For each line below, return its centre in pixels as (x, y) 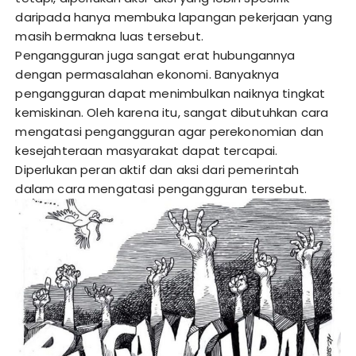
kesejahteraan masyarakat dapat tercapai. (147, 151)
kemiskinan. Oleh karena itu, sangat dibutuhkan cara (172, 113)
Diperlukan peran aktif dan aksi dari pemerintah (157, 170)
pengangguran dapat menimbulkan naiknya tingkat (170, 94)
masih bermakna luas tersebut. (109, 37)
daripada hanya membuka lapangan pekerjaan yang (174, 17)
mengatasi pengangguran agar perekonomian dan (170, 132)
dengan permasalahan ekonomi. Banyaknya (147, 75)
